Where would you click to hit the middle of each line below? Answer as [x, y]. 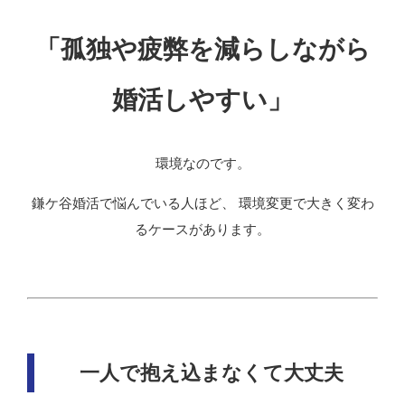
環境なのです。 [202, 164]
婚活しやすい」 [202, 100]
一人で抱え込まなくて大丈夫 [212, 372]
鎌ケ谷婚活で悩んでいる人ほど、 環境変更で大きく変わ [202, 203]
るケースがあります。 [202, 229]
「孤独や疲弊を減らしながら [202, 50]
